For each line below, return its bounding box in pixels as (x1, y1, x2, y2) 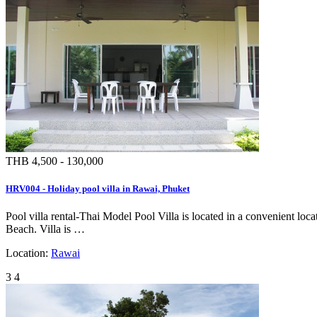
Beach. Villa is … (6, 223, 85, 235)
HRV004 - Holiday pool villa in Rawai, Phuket (6, 183, 190, 194)
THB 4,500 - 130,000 (6, 154, 103, 167)
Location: (6, 247, 51, 259)
